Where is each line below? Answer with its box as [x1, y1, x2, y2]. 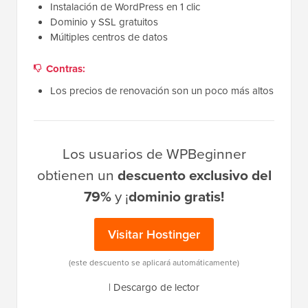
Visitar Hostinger [108, 225, 200, 244]
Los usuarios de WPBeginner [62, 143, 246, 165]
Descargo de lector [113, 280, 199, 296]
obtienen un [36, 164, 118, 186]
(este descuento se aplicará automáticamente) [69, 256, 239, 269]
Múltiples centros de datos [50, 30, 168, 45]
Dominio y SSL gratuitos [50, 14, 158, 30]
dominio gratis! [129, 186, 224, 208]
